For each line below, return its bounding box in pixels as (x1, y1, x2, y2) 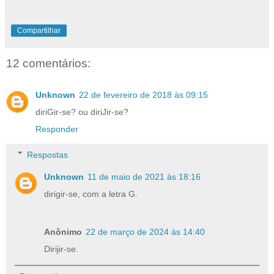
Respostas (27, 149, 68, 160)
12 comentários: (6, 56, 91, 70)
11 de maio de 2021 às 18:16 (87, 171, 201, 182)
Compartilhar (17, 26, 61, 35)
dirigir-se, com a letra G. (44, 188, 138, 199)
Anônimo (44, 226, 83, 237)
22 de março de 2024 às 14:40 (86, 226, 206, 237)
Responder (35, 124, 78, 134)
